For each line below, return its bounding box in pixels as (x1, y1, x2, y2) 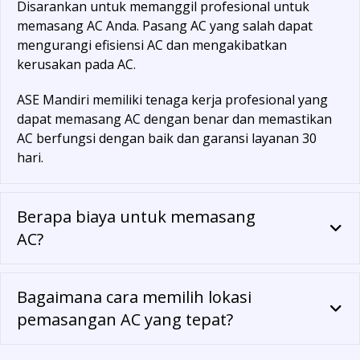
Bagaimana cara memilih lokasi (17, 286, 252, 309)
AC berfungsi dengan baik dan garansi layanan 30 (17, 129, 317, 148)
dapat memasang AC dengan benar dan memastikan (17, 110, 332, 129)
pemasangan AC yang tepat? (17, 309, 233, 331)
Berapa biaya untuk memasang (17, 206, 256, 228)
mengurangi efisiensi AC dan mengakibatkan (17, 36, 287, 55)
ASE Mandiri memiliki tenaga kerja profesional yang (17, 91, 328, 109)
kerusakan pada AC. (17, 55, 136, 74)
